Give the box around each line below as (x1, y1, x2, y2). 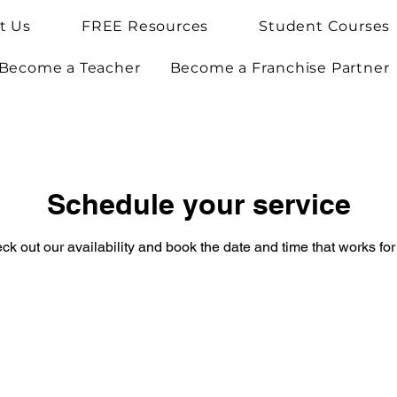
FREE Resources (81, 18, 209, 35)
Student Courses (259, 18, 391, 35)
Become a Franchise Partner (169, 59, 390, 76)
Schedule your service (46, 186, 351, 221)
